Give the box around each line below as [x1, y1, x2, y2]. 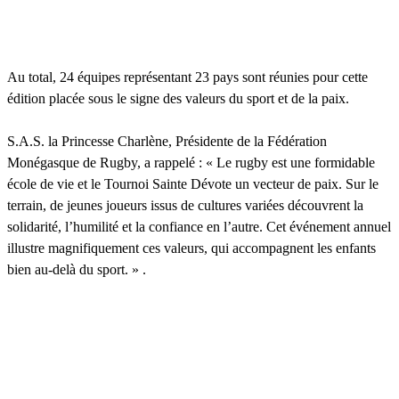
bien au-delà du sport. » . [7, 261, 146, 277]
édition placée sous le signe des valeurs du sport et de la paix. [7, 90, 349, 106]
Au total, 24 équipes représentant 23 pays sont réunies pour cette [7, 69, 368, 85]
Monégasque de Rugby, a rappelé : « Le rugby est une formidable [7, 154, 375, 170]
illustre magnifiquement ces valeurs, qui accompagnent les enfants [7, 240, 376, 256]
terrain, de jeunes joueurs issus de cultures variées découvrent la [7, 197, 363, 213]
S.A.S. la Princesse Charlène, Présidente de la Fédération [7, 133, 327, 149]
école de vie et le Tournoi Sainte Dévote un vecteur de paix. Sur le [7, 175, 379, 191]
